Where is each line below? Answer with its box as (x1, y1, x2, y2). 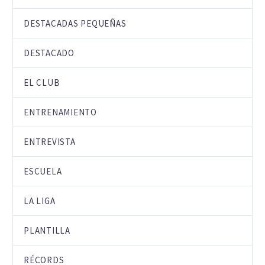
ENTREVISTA (24, 135, 76, 147)
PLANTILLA (24, 224, 70, 236)
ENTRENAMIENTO (24, 106, 97, 118)
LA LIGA (24, 195, 56, 206)
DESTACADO (24, 47, 75, 59)
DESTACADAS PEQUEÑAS (24, 17, 127, 29)
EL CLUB (24, 76, 60, 88)
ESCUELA (24, 165, 62, 177)
